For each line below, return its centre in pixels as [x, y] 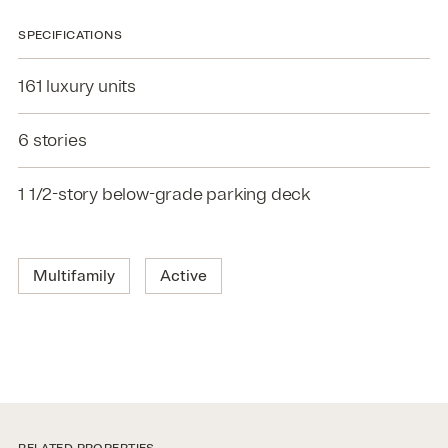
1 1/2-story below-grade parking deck [164, 194]
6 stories [52, 139]
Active [183, 275]
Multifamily [74, 275]
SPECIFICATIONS [70, 35]
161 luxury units [77, 85]
